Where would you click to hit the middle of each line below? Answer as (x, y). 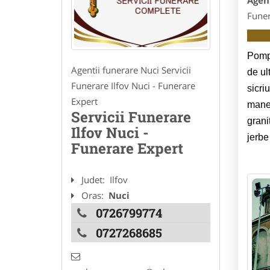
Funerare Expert (127, 149)
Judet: (94, 180)
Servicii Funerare (131, 117)
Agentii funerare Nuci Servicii (131, 70)
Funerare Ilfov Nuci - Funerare (133, 86)
